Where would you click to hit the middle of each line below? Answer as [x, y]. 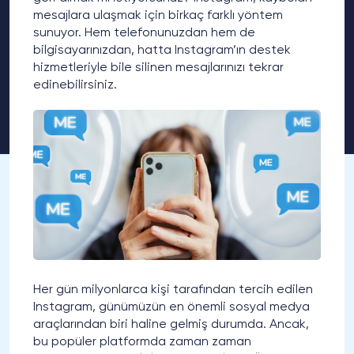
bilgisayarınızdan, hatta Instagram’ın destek [162, 50]
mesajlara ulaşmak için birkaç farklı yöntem [158, 15]
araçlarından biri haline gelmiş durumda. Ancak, [171, 325]
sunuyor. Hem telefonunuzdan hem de [144, 33]
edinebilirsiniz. [75, 85]
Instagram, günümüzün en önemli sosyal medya [171, 308]
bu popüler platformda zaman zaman [142, 343]
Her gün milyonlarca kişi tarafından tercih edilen [173, 290]
